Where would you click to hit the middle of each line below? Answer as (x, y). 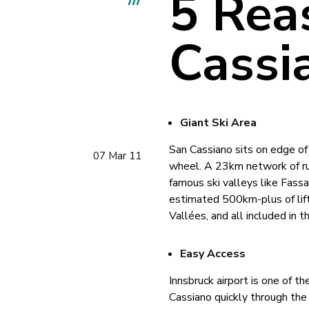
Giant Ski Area (219, 122)
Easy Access (213, 253)
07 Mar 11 (118, 156)
